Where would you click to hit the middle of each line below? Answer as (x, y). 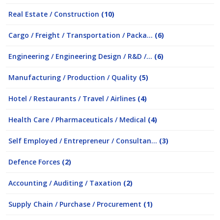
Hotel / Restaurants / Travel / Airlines (73, 98)
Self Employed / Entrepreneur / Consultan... (84, 141)
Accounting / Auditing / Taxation (66, 183)
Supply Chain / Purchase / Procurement (76, 204)
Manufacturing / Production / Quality (74, 77)
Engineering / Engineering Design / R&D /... (81, 56)
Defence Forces (35, 162)
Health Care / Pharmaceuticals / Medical (78, 120)
